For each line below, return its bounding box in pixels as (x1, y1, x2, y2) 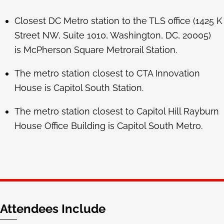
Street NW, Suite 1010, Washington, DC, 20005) (14, 29, 211, 40)
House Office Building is (14, 120, 117, 131)
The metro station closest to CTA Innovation (14, 67, 200, 78)
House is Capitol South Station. (14, 82, 143, 93)
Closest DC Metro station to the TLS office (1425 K (14, 15, 222, 26)
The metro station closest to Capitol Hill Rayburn (14, 105, 219, 116)
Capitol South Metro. (116, 120, 202, 131)
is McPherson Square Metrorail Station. (14, 44, 177, 55)
